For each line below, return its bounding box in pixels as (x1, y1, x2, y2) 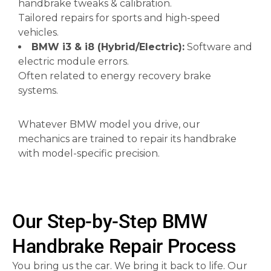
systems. (18, 85, 58, 96)
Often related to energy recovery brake (18, 70, 211, 82)
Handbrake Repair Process (12, 235, 236, 258)
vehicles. (18, 27, 59, 38)
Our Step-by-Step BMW (12, 210, 207, 233)
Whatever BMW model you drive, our (18, 119, 200, 130)
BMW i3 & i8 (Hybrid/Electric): (31, 41, 184, 53)
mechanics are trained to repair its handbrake (18, 133, 237, 145)
